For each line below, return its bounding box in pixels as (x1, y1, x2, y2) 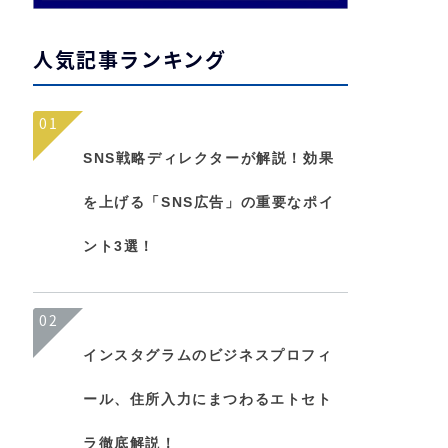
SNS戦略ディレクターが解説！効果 (83, 150, 335, 166)
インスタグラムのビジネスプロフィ (83, 347, 333, 363)
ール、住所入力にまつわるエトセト (83, 391, 333, 407)
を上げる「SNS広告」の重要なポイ (83, 194, 335, 210)
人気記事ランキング (33, 45, 227, 74)
